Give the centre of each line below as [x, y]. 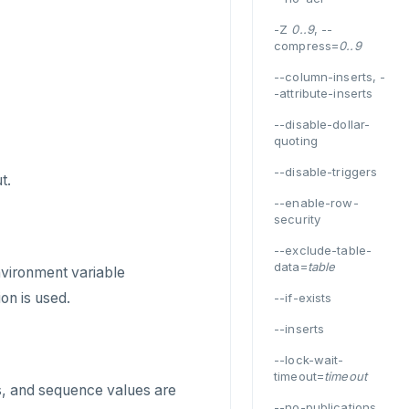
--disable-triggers [326, 172]
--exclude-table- [323, 250]
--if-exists [303, 298]
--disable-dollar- [322, 124]
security [298, 219]
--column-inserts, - [330, 77]
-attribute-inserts [324, 93]
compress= [307, 46]
